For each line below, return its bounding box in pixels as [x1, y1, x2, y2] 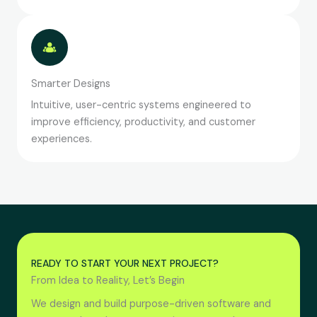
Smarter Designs [31, 77, 110, 91]
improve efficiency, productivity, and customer [31, 115, 255, 129]
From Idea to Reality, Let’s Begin [31, 274, 185, 288]
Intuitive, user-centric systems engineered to [31, 98, 251, 113]
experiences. [31, 132, 92, 146]
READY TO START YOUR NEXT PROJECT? [31, 257, 219, 270]
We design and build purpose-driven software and [31, 297, 271, 311]
